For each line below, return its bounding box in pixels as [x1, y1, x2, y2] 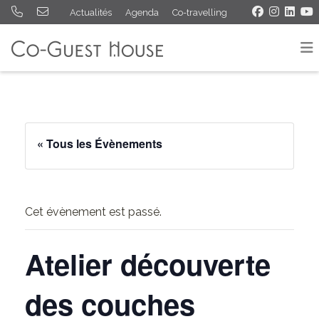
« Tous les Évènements [37, 135, 162, 152]
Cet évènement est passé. [25, 205, 162, 219]
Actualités [70, 6, 112, 18]
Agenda [125, 6, 159, 18]
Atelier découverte [25, 244, 271, 284]
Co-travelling [172, 6, 227, 18]
